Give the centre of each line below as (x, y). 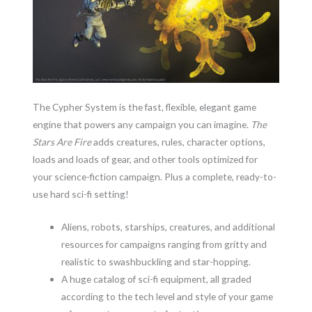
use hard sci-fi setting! (81, 194)
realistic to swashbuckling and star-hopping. (156, 262)
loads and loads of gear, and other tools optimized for (146, 159)
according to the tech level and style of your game (167, 297)
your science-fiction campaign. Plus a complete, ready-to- (155, 177)
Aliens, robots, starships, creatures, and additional (169, 227)
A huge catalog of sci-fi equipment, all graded (157, 279)
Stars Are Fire (63, 142)
